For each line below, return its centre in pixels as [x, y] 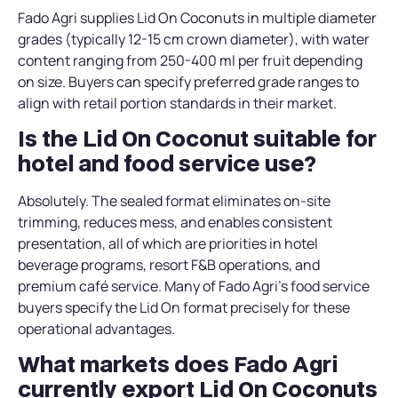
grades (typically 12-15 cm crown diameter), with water [194, 39]
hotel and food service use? [167, 163]
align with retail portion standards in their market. [177, 103]
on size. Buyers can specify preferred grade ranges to [188, 81]
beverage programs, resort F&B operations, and [169, 265]
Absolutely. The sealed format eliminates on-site [174, 201]
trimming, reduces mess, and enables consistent [175, 223]
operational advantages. [96, 329]
